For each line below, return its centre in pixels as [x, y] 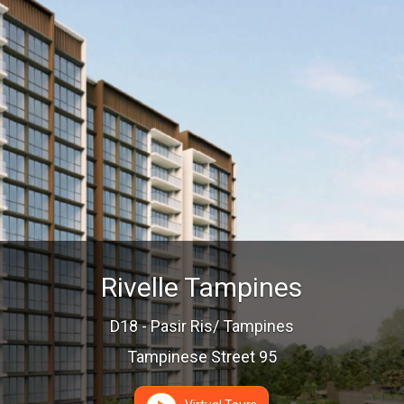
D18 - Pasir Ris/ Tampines [202, 326]
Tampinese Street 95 [202, 356]
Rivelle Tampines [202, 287]
